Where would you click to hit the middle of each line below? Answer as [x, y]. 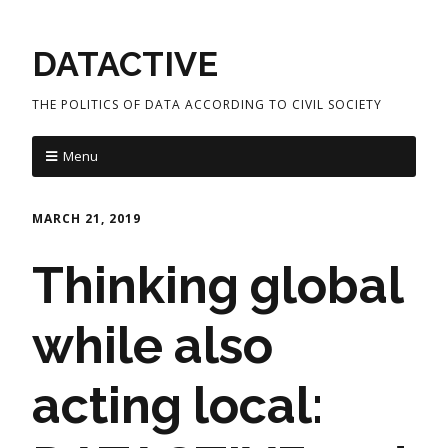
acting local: [177, 405]
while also [152, 345]
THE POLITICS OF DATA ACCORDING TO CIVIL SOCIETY [207, 104]
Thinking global [217, 285]
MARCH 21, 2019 [86, 218]
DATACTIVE [125, 64]
